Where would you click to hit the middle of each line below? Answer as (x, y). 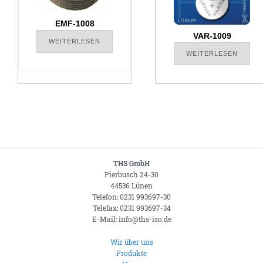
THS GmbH (131, 163)
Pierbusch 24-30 (131, 175)
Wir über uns (131, 242)
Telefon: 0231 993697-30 (131, 197)
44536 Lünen (131, 186)
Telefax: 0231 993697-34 (131, 208)
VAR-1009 (212, 36)
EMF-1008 (75, 24)
